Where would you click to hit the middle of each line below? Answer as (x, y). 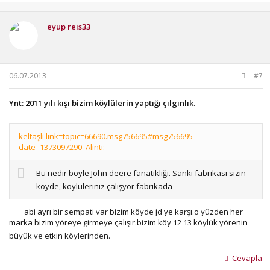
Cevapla (247, 258)
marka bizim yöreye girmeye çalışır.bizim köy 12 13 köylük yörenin (128, 222)
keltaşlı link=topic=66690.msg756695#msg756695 (106, 136)
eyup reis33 (69, 27)
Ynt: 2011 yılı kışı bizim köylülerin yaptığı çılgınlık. (102, 103)
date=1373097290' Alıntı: (62, 147)
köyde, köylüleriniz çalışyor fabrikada (105, 186)
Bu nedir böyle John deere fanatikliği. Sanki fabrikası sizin (141, 173)
